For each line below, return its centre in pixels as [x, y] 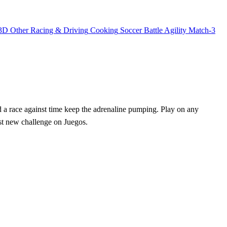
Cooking [104, 30]
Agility [175, 30]
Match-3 [202, 30]
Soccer [131, 30]
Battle [153, 30]
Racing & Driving [59, 30]
